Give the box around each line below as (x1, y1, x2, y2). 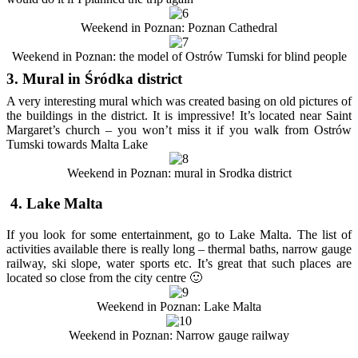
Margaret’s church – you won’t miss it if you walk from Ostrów (6, 122, 352, 137)
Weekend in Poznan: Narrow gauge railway (69, 328, 289, 343)
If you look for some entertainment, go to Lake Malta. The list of (6, 228, 352, 242)
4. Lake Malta (6, 195, 103, 213)
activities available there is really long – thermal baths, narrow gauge (6, 242, 352, 257)
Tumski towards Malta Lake (6, 137, 148, 151)
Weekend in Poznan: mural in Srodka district (66, 165, 292, 180)
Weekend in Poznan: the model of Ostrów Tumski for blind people (11, 49, 347, 63)
